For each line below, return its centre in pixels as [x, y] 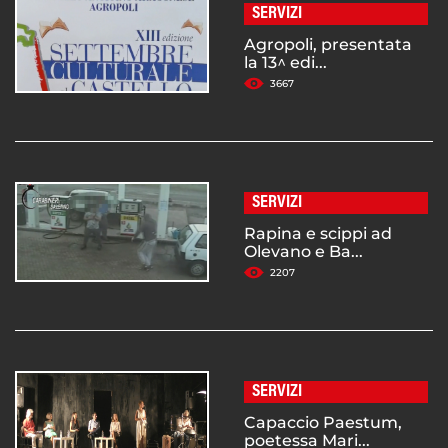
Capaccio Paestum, [323, 423]
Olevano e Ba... [303, 252]
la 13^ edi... [285, 63]
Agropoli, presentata [328, 45]
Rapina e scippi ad [318, 234]
